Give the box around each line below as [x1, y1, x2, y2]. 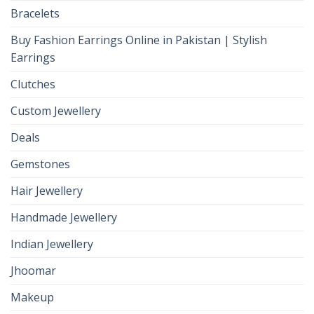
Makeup [11, 289, 54, 306]
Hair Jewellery [11, 183, 83, 199]
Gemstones [11, 156, 70, 172]
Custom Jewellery [11, 103, 101, 119]
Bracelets [11, 6, 60, 22]
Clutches [11, 76, 55, 93]
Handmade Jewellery [11, 210, 117, 226]
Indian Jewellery [11, 236, 93, 252]
